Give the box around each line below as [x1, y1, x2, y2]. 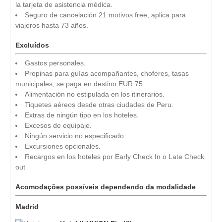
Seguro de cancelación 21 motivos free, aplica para [25, 10, 186, 19]
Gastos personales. [25, 58, 86, 67]
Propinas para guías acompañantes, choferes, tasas [25, 69, 189, 77]
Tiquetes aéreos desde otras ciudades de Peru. [25, 100, 173, 109]
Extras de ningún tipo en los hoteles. [25, 111, 139, 119]
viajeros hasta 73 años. [15, 21, 88, 29]
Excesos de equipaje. [25, 121, 92, 129]
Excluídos [15, 41, 49, 49]
